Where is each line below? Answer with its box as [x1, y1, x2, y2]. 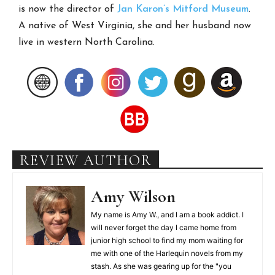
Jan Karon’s [117, 4, 170, 14]
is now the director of [18, 4, 118, 14]
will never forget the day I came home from [91, 222, 236, 232]
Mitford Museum [172, 4, 249, 14]
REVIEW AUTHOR [20, 151, 152, 169]
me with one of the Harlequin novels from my [91, 248, 243, 258]
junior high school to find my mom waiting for [91, 235, 243, 245]
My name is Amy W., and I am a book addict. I [91, 209, 244, 219]
